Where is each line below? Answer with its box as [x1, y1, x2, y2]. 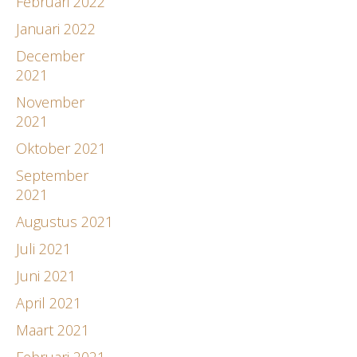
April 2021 [16, 292, 81, 312]
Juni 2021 [16, 265, 76, 285]
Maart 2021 [16, 320, 89, 339]
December [16, 45, 84, 65]
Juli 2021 [16, 238, 71, 258]
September [16, 165, 88, 185]
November [16, 92, 84, 112]
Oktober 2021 [16, 138, 106, 158]
